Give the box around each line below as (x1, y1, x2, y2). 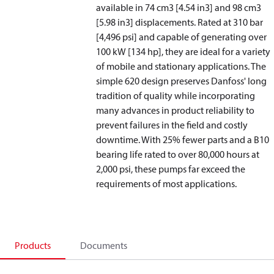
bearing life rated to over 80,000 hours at (96, 148, 260, 160)
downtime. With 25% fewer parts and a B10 (96, 133, 270, 146)
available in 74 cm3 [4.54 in (96, 1, 206, 13)
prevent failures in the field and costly (96, 119, 248, 131)
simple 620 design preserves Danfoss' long (96, 75, 267, 87)
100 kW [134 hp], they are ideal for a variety (96, 45, 271, 57)
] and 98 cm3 (210, 1, 262, 13)
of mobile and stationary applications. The (96, 60, 267, 72)
